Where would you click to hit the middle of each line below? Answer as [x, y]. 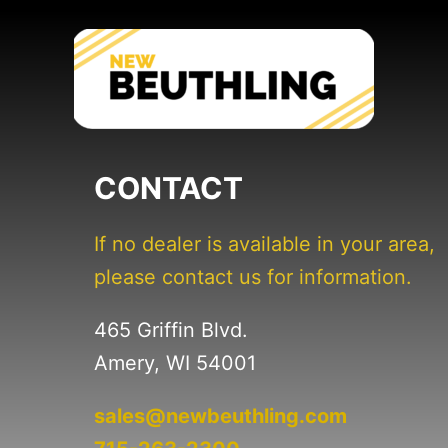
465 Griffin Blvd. [170, 329]
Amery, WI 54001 [174, 362]
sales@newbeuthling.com [220, 415]
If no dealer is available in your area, [264, 243]
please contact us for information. [252, 276]
